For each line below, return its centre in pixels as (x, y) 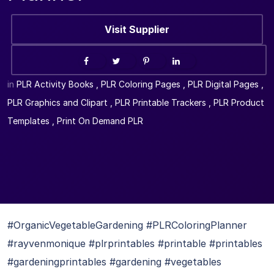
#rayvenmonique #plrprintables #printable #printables (135, 243)
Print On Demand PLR (100, 121)
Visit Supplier (137, 29)
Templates (28, 121)
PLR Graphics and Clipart (57, 102)
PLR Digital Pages (223, 84)
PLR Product (239, 102)
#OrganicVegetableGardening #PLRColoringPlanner (127, 225)
